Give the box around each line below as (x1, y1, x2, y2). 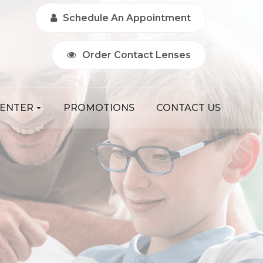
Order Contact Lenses (82, 49, 191, 60)
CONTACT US (156, 102, 221, 113)
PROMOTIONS (63, 102, 134, 113)
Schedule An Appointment (62, 12, 191, 23)
